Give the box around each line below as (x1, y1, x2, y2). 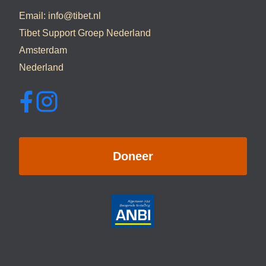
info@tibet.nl (48, 10, 101, 21)
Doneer (113, 149, 153, 163)
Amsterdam (19, 45, 67, 55)
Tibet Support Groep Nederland (19, 27, 151, 38)
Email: (19, 10, 48, 21)
